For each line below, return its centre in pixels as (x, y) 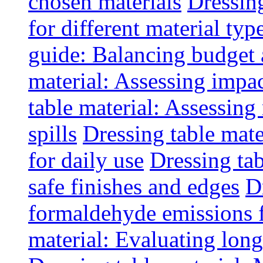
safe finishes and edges (134, 186)
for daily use (86, 160)
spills (53, 134)
